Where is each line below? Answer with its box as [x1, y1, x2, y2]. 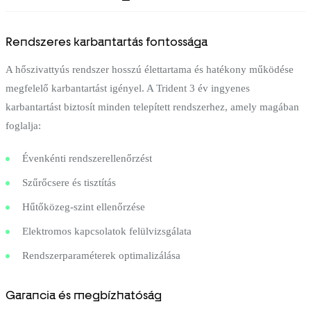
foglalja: [6, 119, 41, 131]
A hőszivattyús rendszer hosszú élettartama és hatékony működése [6, 63, 294, 75]
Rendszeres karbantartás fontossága [6, 34, 208, 49]
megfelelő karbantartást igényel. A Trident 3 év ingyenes [6, 82, 250, 94]
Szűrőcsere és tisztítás [22, 176, 116, 188]
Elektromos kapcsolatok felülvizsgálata [22, 225, 192, 237]
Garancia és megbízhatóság [6, 287, 162, 302]
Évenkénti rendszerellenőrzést [22, 152, 152, 164]
